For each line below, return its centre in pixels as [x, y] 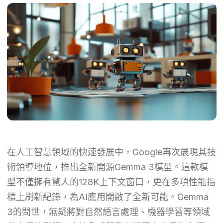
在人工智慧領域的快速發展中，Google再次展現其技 [111, 152]
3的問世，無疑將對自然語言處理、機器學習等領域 [108, 212]
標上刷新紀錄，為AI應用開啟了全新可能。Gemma [108, 197]
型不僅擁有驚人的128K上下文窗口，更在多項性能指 [111, 182]
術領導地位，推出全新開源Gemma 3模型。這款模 [107, 167]
